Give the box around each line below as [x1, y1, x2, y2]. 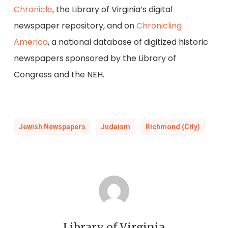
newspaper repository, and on [13, 19, 136, 32]
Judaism [100, 122, 130, 131]
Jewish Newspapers [18, 122, 85, 131]
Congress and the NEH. [13, 68, 104, 80]
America [13, 36, 48, 48]
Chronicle [13, 3, 52, 15]
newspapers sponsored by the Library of [13, 52, 176, 64]
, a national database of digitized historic [47, 36, 208, 48]
